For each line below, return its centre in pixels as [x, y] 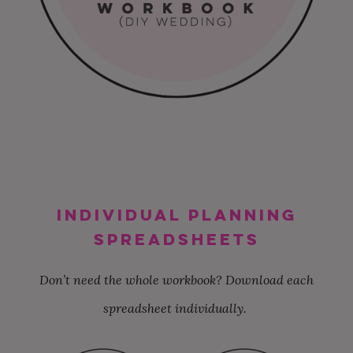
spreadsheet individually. [176, 308]
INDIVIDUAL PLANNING [176, 214]
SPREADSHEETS [176, 239]
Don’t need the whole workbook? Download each [176, 280]
